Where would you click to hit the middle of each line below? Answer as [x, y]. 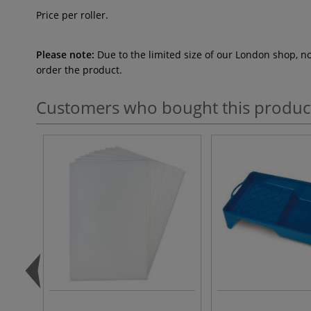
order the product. [79, 70]
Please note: [65, 54]
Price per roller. [72, 15]
